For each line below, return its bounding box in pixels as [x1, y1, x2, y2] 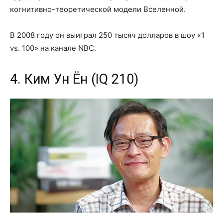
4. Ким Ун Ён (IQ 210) [10, 71, 138, 88]
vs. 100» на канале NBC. [10, 43, 96, 53]
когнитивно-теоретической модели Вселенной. [10, 4, 186, 14]
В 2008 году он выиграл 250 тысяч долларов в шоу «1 [10, 30, 205, 40]
